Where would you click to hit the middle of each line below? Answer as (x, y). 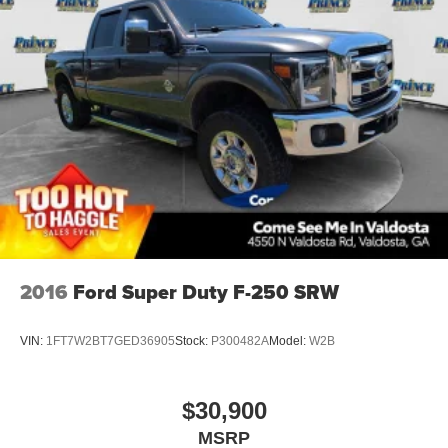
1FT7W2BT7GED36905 (110, 341)
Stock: (193, 341)
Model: (289, 341)
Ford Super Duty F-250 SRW (206, 291)
